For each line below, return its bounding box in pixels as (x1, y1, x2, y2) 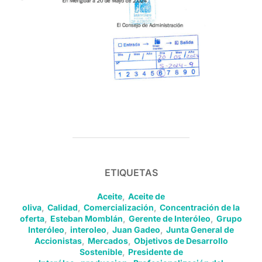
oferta (20, 213, 44, 224)
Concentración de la (160, 202, 240, 213)
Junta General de (166, 225, 234, 235)
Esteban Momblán (50, 213, 123, 224)
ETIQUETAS (104, 167, 158, 179)
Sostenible (79, 247, 122, 257)
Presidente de (127, 247, 183, 257)
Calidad (47, 202, 78, 213)
